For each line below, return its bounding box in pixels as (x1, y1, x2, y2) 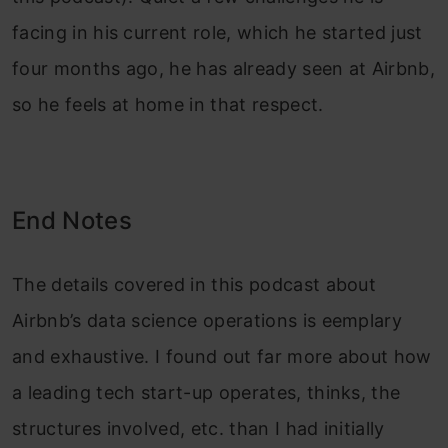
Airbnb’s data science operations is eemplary (12, 310, 403, 331)
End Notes (12, 206, 132, 235)
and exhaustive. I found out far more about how (12, 346, 432, 367)
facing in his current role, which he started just (12, 22, 423, 43)
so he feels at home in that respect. (12, 94, 324, 115)
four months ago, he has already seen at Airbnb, (12, 58, 436, 79)
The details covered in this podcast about (12, 274, 377, 295)
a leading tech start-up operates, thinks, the (12, 382, 401, 403)
